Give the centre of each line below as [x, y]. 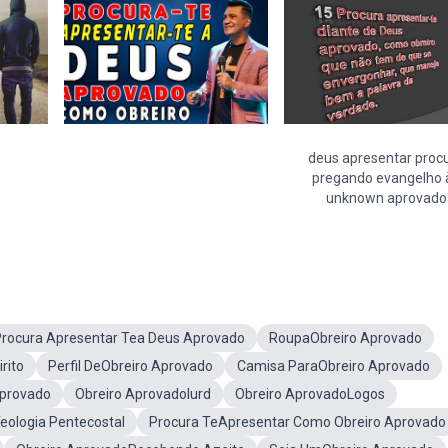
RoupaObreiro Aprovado [345, 338]
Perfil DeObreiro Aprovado [130, 366]
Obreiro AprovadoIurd [143, 394]
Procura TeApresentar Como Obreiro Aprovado [297, 422]
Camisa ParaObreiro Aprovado [333, 366]
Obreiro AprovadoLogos [310, 394]
